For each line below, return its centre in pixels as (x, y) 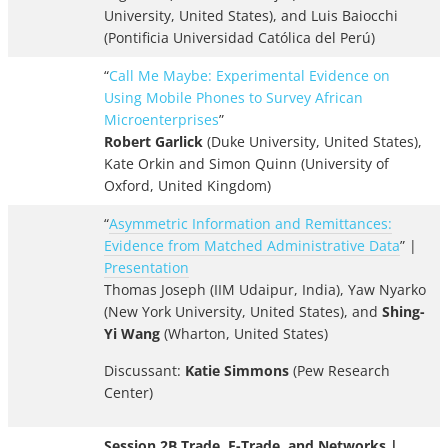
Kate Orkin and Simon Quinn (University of (246, 164)
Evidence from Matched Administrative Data (252, 246)
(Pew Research (339, 371)
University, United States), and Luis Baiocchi (251, 16)
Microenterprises (161, 120)
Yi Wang (132, 334)
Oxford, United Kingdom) (187, 186)
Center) (128, 393)
